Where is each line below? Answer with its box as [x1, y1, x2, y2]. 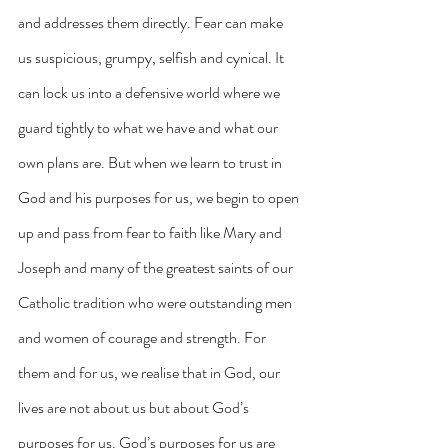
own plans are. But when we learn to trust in [18, 150, 285, 174]
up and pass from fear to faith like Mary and [18, 220, 285, 244]
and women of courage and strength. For [18, 325, 269, 349]
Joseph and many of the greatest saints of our [18, 255, 296, 279]
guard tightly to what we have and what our [18, 115, 281, 139]
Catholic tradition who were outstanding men [18, 290, 295, 314]
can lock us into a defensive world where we [18, 80, 283, 104]
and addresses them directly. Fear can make [18, 10, 286, 34]
